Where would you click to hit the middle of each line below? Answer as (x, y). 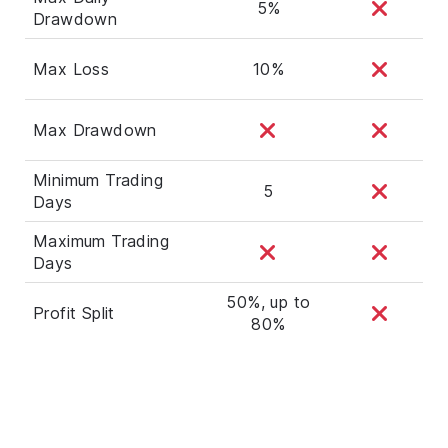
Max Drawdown (95, 129)
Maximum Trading (101, 240)
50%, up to (268, 301)
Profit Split (74, 312)
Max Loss (71, 68)
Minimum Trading (98, 179)
